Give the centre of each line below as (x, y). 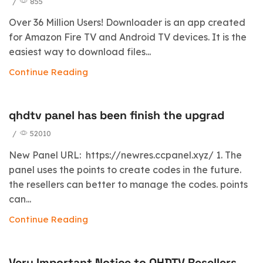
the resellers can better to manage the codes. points (128, 184)
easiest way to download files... (80, 52)
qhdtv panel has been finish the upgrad (117, 116)
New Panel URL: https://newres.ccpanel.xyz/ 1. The (125, 155)
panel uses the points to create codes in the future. (125, 169)
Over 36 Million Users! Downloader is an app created (127, 23)
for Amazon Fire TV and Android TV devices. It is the (128, 37)
